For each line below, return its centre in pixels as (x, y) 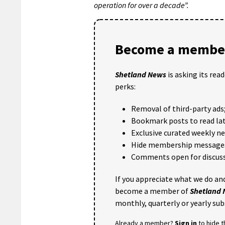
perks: (125, 86)
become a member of (152, 191)
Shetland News (141, 74)
